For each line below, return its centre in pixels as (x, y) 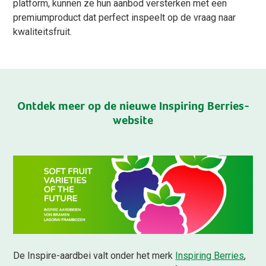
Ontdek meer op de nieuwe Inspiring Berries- (133, 105)
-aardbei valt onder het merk (116, 255)
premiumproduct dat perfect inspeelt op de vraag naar (125, 17)
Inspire (42, 255)
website (133, 119)
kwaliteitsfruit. (43, 31)
